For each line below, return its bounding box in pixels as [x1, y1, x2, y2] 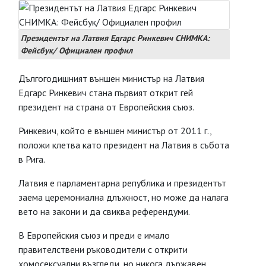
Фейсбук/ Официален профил [21, 45, 132, 56]
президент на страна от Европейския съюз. [18, 101, 194, 113]
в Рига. [18, 153, 45, 165]
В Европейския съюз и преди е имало [18, 229, 170, 241]
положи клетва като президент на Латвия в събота [18, 139, 229, 151]
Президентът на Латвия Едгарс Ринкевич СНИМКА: [21, 33, 210, 43]
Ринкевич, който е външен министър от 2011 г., [18, 125, 211, 137]
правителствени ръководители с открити [18, 243, 188, 255]
